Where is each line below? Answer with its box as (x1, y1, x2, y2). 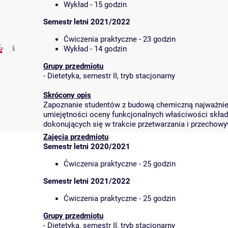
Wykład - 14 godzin (64, 44, 127, 53)
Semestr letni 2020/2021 (43, 142, 130, 151)
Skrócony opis (43, 91, 91, 100)
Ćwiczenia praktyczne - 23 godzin (64, 35, 176, 44)
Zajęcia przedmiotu (43, 132, 108, 141)
